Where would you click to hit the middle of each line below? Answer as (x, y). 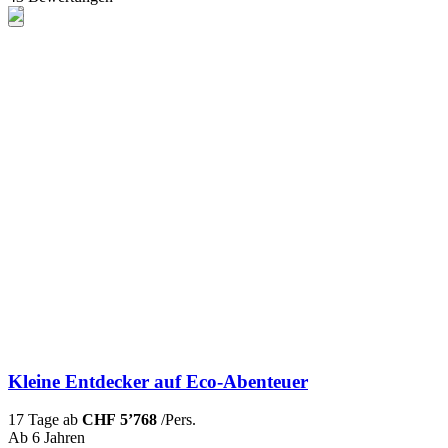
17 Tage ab (45, 420)
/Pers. (176, 420)
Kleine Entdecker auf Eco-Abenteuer (158, 381)
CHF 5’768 (119, 420)
